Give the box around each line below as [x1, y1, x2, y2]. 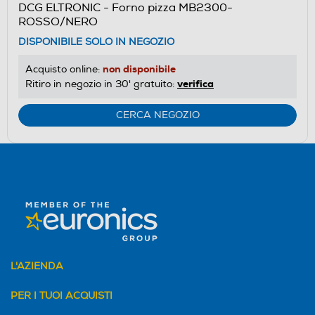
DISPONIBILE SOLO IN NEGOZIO [18, 35, 174, 48]
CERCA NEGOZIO [115, 108, 200, 121]
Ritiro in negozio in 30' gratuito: [25, 77, 177, 90]
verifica [177, 77, 214, 90]
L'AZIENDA [11, 259, 63, 272]
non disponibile [103, 62, 176, 75]
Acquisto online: [25, 63, 103, 75]
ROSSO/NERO [18, 14, 98, 29]
